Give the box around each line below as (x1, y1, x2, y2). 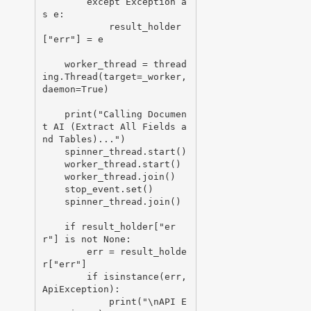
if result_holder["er (42, 221, 65, 232)
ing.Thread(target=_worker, (42, 71, 187, 82)
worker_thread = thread (42, 58, 65, 69)
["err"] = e (42, 33, 103, 44)
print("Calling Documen (42, 108, 65, 119)
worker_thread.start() (42, 158, 65, 169)
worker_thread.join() (42, 171, 65, 182)
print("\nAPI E (42, 296, 109, 307)
